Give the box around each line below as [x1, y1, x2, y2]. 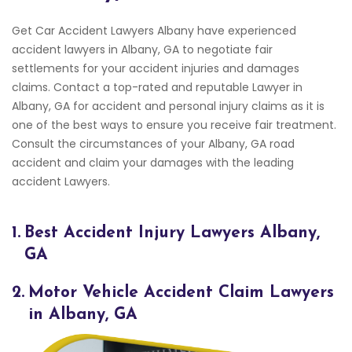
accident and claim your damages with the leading [12, 155, 294, 170]
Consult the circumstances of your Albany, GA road [12, 136, 295, 152]
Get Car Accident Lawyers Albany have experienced [12, 23, 296, 38]
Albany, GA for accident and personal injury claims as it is [12, 98, 324, 114]
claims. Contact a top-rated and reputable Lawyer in [12, 79, 302, 95]
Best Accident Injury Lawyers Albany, [24, 225, 320, 241]
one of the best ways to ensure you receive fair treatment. [12, 117, 336, 133]
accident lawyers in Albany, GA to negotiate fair [12, 42, 273, 57]
